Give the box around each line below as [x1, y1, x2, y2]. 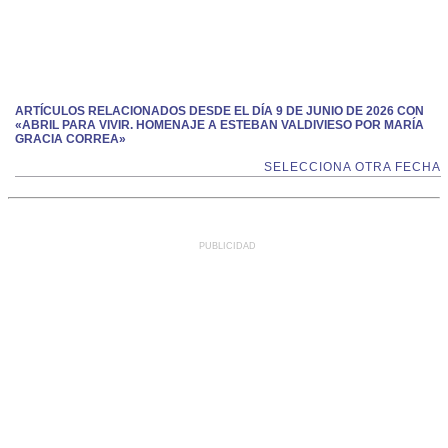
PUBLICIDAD [199, 241, 256, 251]
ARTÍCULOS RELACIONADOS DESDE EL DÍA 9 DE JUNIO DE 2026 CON [15, 104, 424, 118]
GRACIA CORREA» [15, 132, 126, 146]
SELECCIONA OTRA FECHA [264, 160, 441, 174]
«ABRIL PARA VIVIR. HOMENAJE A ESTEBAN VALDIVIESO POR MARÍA [15, 118, 424, 132]
